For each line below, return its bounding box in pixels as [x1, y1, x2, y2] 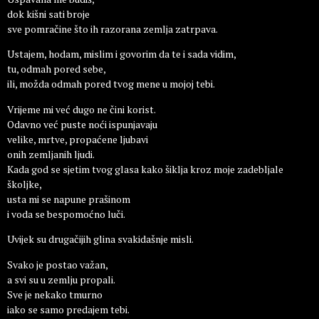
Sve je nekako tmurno [7, 287, 103, 301]
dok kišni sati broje [7, 7, 90, 21]
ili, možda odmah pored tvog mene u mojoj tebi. [7, 77, 215, 91]
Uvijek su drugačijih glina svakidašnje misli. [7, 232, 194, 246]
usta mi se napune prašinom [7, 192, 130, 206]
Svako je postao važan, [7, 257, 108, 271]
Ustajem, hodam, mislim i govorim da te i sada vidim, [7, 47, 236, 61]
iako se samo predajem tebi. [7, 302, 130, 316]
